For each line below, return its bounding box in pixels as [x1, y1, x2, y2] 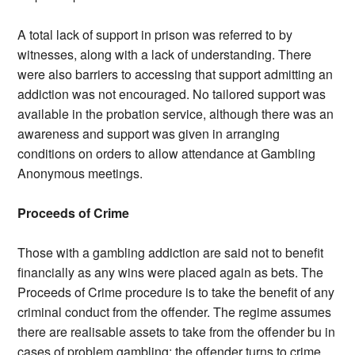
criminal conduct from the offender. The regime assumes [17, 303, 332, 322]
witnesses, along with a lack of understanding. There [17, 45, 312, 64]
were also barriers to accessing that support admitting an [17, 65, 334, 84]
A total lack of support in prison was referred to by [17, 25, 293, 44]
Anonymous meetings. [17, 164, 143, 183]
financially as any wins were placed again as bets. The [17, 263, 324, 282]
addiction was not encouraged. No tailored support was [17, 85, 326, 104]
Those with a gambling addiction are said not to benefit [17, 243, 324, 262]
